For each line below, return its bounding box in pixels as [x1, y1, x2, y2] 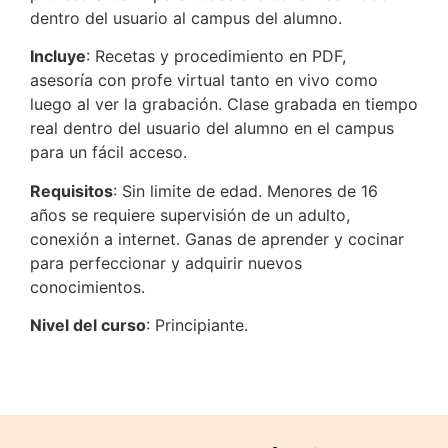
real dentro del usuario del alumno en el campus [30, 118, 394, 139]
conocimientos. [30, 276, 145, 297]
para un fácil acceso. [30, 142, 187, 163]
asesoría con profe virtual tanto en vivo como [30, 70, 378, 91]
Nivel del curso [30, 314, 146, 335]
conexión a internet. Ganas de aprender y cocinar [30, 228, 404, 249]
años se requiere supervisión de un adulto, [30, 204, 350, 225]
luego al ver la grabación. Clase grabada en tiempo [30, 94, 418, 115]
